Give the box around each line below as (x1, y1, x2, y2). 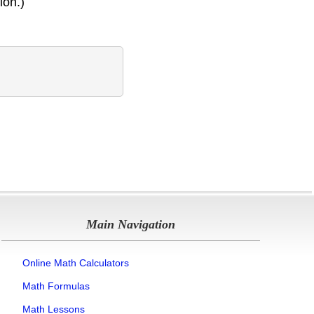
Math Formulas (22, 280, 90, 292)
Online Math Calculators (22, 257, 129, 269)
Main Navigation (86, 217, 175, 232)
